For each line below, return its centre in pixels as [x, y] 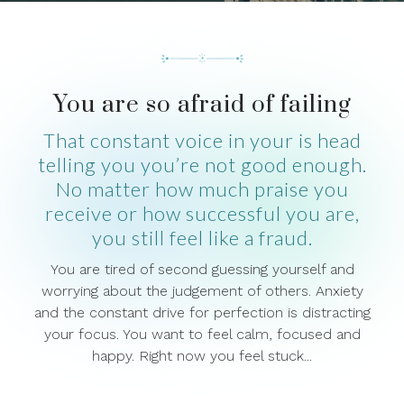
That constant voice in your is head [202, 140]
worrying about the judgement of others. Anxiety [202, 290]
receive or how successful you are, [202, 213]
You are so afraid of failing [202, 105]
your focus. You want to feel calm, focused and [202, 334]
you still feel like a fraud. [202, 237]
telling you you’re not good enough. [202, 164]
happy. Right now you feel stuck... [202, 355]
